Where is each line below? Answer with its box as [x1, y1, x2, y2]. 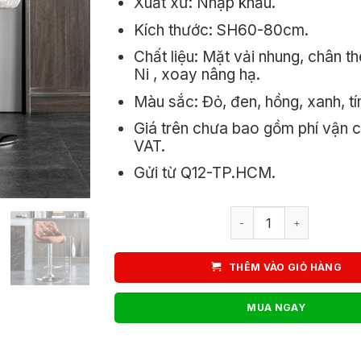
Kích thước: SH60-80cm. [134, 20, 309, 39]
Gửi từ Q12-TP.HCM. [134, 164, 276, 183]
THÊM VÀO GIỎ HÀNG [228, 261, 342, 274]
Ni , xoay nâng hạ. [134, 65, 261, 85]
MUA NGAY [247, 301, 306, 314]
